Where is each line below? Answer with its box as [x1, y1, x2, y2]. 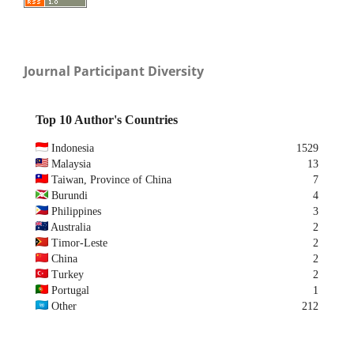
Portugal [51, 284, 89, 296]
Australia [51, 220, 91, 233]
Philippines [51, 205, 101, 217]
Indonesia [51, 141, 94, 154]
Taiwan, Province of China [51, 173, 171, 186]
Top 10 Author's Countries [36, 111, 178, 127]
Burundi [51, 189, 88, 201]
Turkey [51, 268, 84, 281]
